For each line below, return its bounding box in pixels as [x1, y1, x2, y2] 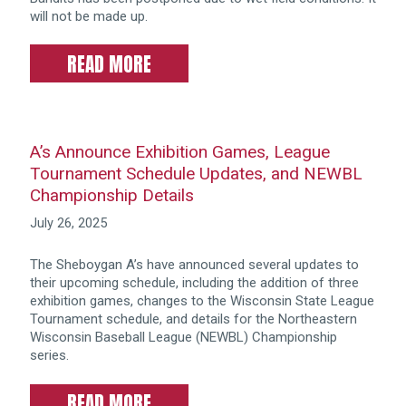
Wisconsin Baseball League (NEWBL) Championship [29, 329, 337, 346]
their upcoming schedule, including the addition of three [29, 275, 359, 292]
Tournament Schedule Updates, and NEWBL [29, 162, 362, 184]
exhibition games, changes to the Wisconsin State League [29, 293, 374, 310]
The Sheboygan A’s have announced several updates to [29, 256, 359, 274]
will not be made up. [29, 7, 148, 24]
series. [29, 347, 69, 364]
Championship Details [29, 184, 194, 206]
